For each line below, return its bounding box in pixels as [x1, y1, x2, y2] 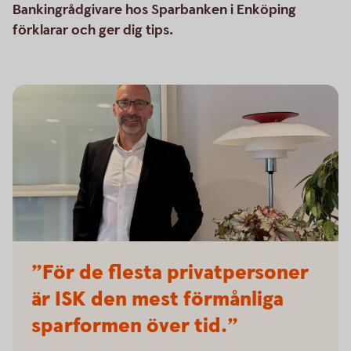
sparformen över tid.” [31, 313, 238, 340]
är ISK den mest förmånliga [31, 286, 284, 313]
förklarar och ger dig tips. [13, 21, 173, 39]
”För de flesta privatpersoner [31, 259, 309, 287]
